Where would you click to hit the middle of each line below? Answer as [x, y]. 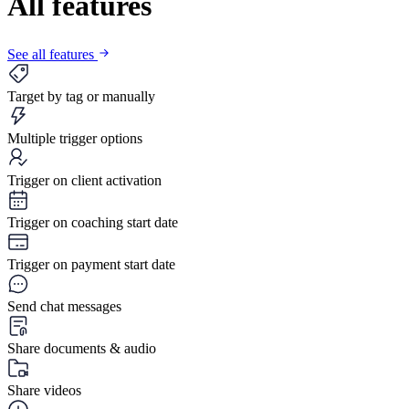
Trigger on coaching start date [93, 223]
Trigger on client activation [84, 181]
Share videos [44, 391]
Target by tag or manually [81, 97]
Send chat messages [64, 307]
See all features [52, 55]
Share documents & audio [82, 349]
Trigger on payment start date [91, 265]
